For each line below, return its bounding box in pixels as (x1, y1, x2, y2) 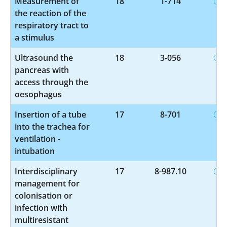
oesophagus (15, 88, 62, 100)
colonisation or (15, 190, 72, 201)
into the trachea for (15, 121, 90, 132)
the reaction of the (15, 7, 86, 19)
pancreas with (15, 64, 69, 75)
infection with (15, 202, 67, 213)
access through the (15, 76, 88, 88)
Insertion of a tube (15, 108, 86, 120)
